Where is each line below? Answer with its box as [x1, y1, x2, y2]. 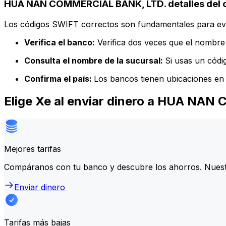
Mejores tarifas [4, 143, 61, 154]
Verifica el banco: [24, 37, 95, 47]
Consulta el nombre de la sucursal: [24, 55, 165, 66]
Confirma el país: [24, 73, 94, 84]
